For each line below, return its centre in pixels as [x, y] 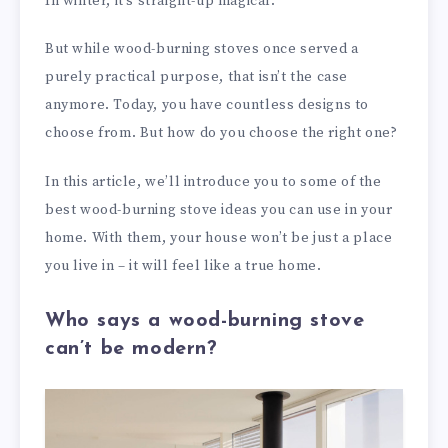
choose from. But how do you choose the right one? [221, 133]
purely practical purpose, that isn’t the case [197, 77]
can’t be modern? [131, 349]
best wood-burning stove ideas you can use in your [219, 210]
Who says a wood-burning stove [205, 321]
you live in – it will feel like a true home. [183, 266]
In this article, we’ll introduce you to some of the [213, 182]
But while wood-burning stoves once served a [202, 49]
